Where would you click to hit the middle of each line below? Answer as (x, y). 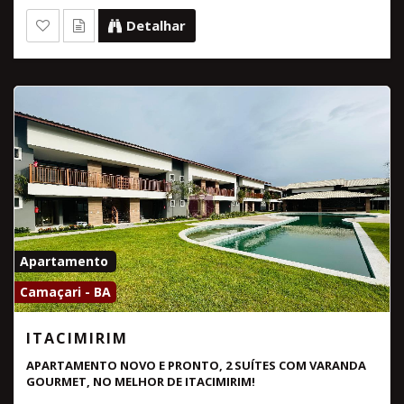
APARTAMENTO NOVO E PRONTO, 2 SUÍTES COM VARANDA (196, 365)
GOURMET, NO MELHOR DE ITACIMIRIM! (141, 381)
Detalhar (156, 25)
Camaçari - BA (65, 291)
